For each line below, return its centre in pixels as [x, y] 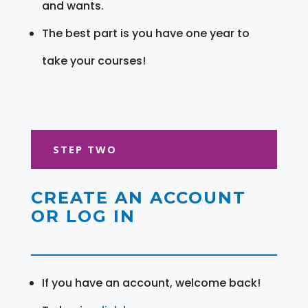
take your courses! [93, 60]
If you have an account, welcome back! [151, 283]
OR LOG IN [83, 216]
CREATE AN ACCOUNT [138, 197]
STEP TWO [85, 149]
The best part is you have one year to [145, 33]
